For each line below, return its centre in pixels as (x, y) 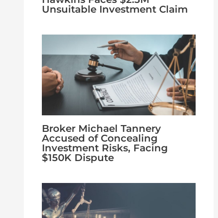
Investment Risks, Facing (105, 148)
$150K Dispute (78, 157)
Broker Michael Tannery (101, 128)
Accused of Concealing (100, 138)
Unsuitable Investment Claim (115, 9)
